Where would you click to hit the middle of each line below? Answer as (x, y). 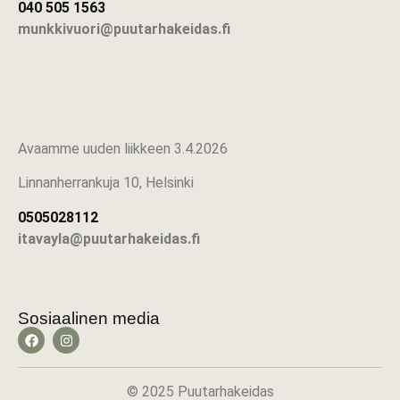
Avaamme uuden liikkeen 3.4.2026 (123, 148)
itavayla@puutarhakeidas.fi (109, 238)
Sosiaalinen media (89, 319)
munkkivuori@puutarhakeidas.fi (124, 29)
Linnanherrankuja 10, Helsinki (106, 183)
